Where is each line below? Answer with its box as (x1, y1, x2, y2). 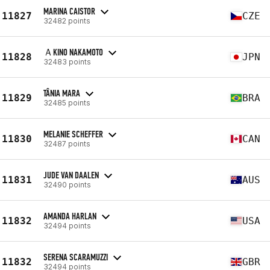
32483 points (43, 57, 91, 66)
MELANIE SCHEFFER (43, 128, 103, 140)
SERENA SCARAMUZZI (43, 251, 108, 263)
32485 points (43, 98, 90, 107)
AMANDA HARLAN (43, 210, 96, 222)
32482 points (43, 16, 90, 25)
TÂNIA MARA (43, 87, 80, 99)
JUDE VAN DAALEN (43, 169, 99, 181)
